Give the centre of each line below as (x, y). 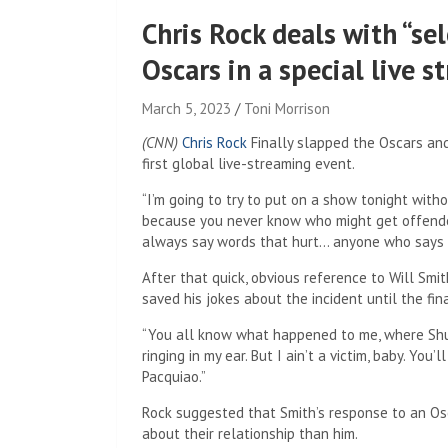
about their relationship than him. (250, 433)
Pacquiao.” (174, 376)
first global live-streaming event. (248, 163)
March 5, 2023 (186, 108)
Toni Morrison (287, 108)
